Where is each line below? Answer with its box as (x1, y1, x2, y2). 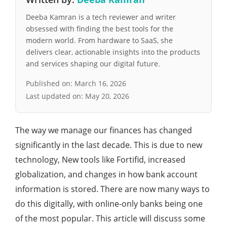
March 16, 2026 (74, 79, 126, 88)
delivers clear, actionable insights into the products (26, 47, 200, 57)
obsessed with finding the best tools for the (26, 24, 173, 33)
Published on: (26, 79, 74, 88)
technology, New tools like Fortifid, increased (15, 154, 185, 165)
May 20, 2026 (85, 91, 129, 101)
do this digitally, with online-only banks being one (15, 198, 203, 209)
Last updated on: (26, 91, 85, 101)
